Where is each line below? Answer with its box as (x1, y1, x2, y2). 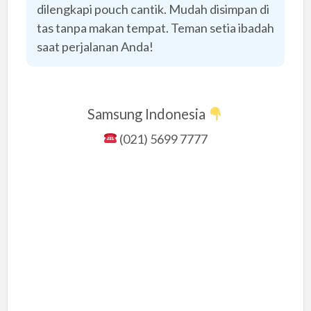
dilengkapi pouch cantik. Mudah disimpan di (36, 1, 269, 17)
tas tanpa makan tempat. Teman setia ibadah (36, 20, 274, 36)
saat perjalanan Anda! (36, 39, 153, 55)
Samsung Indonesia (87, 106, 208, 123)
